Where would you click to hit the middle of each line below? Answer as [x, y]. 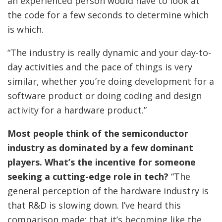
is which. [26, 29]
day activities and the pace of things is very [100, 67]
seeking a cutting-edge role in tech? [89, 176]
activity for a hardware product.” [77, 110]
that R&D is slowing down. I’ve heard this [94, 205]
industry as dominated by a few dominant [100, 148]
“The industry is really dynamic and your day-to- [109, 53]
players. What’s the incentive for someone [102, 162]
